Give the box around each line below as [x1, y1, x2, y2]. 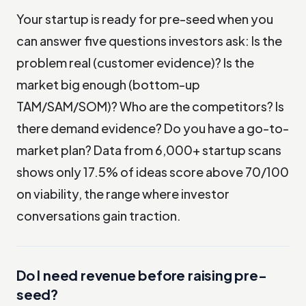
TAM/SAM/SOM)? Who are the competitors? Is [16, 98, 284, 114]
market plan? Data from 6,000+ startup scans [16, 141, 281, 158]
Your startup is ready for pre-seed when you [16, 10, 273, 27]
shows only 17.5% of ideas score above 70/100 [16, 163, 289, 180]
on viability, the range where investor [16, 185, 229, 201]
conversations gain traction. [16, 207, 181, 223]
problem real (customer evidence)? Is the [16, 54, 254, 70]
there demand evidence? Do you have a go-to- [16, 120, 289, 136]
